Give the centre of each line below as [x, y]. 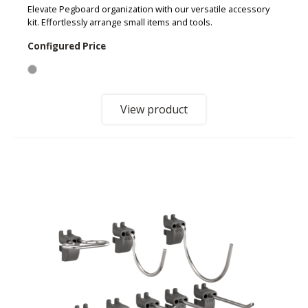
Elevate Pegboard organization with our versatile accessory [148, 9]
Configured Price [67, 46]
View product [154, 110]
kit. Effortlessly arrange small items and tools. [120, 22]
